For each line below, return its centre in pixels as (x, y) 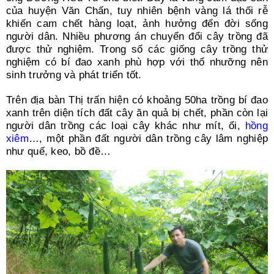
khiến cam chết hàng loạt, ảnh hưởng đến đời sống (137, 23)
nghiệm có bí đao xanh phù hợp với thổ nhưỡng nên (137, 62)
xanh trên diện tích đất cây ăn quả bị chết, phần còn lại (137, 113)
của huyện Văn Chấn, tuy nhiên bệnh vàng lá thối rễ (137, 10)
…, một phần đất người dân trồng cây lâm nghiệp (149, 138)
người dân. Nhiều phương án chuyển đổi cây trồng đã (137, 36)
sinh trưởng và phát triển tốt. (74, 75)
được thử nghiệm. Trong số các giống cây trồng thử (137, 49)
